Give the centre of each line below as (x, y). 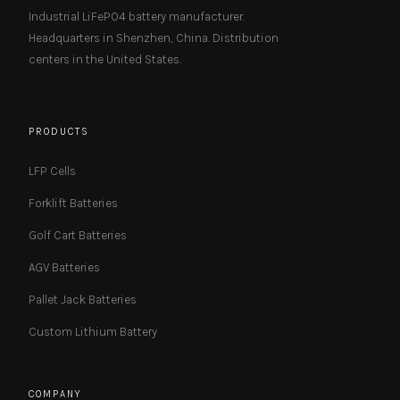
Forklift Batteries (73, 204)
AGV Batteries (64, 268)
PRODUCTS (59, 131)
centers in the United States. (105, 59)
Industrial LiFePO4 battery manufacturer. (137, 17)
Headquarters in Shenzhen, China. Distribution (154, 38)
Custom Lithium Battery (93, 332)
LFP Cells (52, 171)
